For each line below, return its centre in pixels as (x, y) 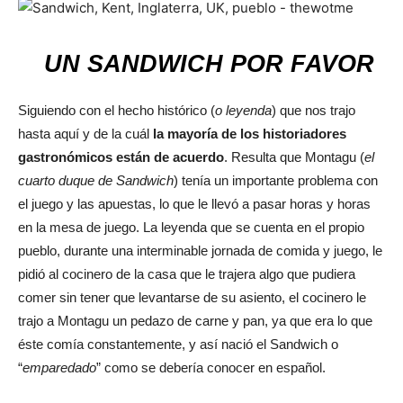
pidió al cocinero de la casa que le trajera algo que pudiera (187, 273)
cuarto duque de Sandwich (96, 180)
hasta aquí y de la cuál (85, 133)
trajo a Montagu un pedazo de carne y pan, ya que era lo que (195, 320)
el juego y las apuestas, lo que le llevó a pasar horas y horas (194, 203)
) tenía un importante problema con (276, 180)
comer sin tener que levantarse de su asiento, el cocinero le (192, 297)
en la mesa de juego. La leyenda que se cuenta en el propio (191, 227)
